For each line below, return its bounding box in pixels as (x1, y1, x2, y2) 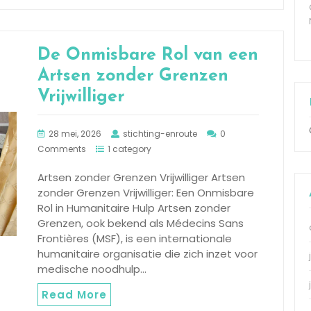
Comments (37, 142, 86, 155)
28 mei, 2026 (49, 127, 101, 140)
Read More (42, 287, 107, 302)
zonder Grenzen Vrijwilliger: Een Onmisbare (37, 185, 254, 200)
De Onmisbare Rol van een (37, 46, 258, 64)
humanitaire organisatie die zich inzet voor (37, 246, 258, 261)
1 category (108, 142, 151, 155)
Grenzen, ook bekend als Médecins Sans (37, 215, 244, 230)
